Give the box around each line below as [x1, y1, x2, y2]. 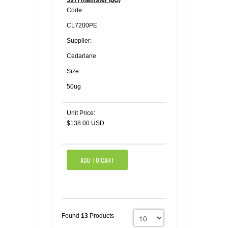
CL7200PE [67, 22, 97, 29]
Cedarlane [67, 52, 96, 60]
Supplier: [67, 37, 92, 44]
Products [88, 212, 114, 219]
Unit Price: [67, 109, 95, 117]
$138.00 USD [67, 120, 104, 127]
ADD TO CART [80, 155, 115, 164]
